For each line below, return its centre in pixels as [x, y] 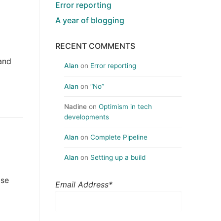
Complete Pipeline [119, 137]
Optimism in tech [125, 106]
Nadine [75, 106]
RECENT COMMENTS [95, 46]
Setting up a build [118, 158]
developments [87, 117]
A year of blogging [90, 20]
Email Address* [84, 185]
